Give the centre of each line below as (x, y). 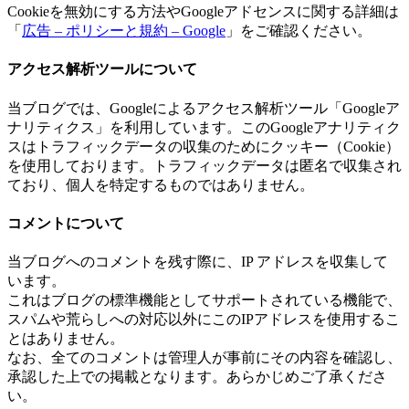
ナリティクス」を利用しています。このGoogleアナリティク (204, 127)
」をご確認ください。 (299, 30)
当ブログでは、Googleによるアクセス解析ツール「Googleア (204, 108)
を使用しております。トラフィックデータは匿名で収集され (204, 165)
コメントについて (66, 223)
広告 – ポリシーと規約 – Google (124, 30)
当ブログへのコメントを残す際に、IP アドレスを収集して (198, 262)
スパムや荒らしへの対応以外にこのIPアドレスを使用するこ (204, 320)
